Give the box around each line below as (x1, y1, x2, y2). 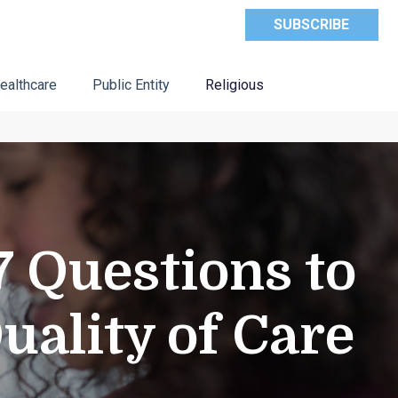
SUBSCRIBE (274, 16, 350, 33)
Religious (204, 76, 264, 93)
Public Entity (92, 76, 170, 93)
